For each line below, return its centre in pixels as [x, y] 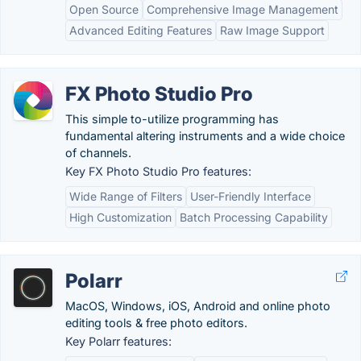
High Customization [120, 217]
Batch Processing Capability [254, 217]
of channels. [98, 153]
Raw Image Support [272, 30]
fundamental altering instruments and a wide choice [205, 136]
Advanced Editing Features [141, 30]
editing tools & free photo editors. [156, 323]
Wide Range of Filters [126, 196]
